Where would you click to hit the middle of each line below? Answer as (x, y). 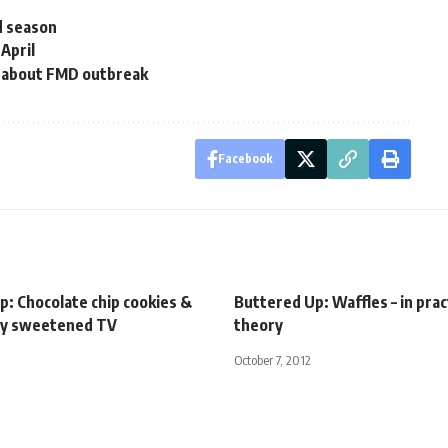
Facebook (245, 158)
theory (258, 324)
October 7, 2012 (272, 359)
